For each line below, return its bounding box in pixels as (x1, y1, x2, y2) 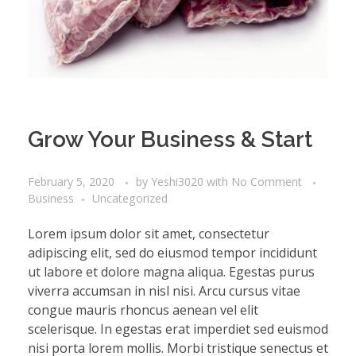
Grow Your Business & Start (28, 126, 312, 153)
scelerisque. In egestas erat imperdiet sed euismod (28, 319, 328, 338)
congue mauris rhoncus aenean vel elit (28, 300, 258, 319)
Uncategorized (92, 190, 168, 206)
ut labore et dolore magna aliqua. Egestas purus (28, 262, 315, 281)
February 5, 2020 (28, 173, 114, 189)
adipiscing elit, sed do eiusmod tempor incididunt (28, 243, 317, 261)
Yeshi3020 (151, 173, 207, 189)
